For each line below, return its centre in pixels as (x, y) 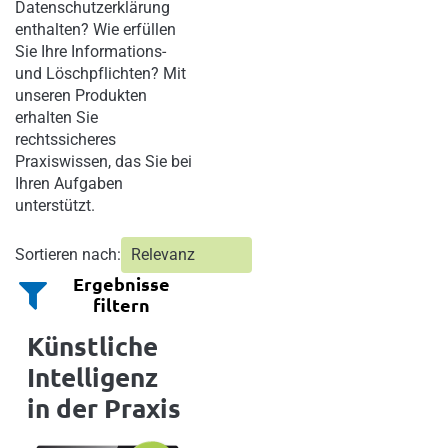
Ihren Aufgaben (69, 184)
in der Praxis (104, 407)
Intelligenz (92, 376)
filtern (122, 305)
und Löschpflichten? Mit (100, 74)
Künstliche (92, 345)
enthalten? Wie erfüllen (95, 30)
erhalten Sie (56, 118)
